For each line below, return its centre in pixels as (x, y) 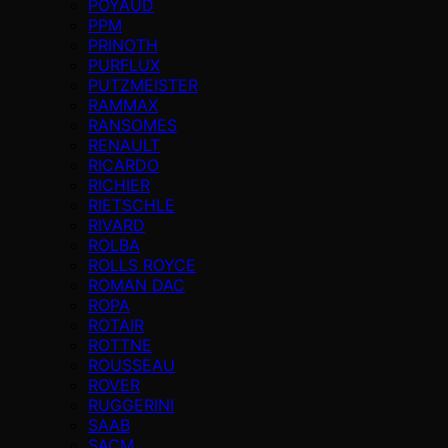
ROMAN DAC (136, 284)
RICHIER (119, 184)
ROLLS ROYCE (142, 264)
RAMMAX (123, 104)
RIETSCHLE (131, 204)
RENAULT (124, 144)
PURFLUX (124, 64)
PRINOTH (123, 44)
